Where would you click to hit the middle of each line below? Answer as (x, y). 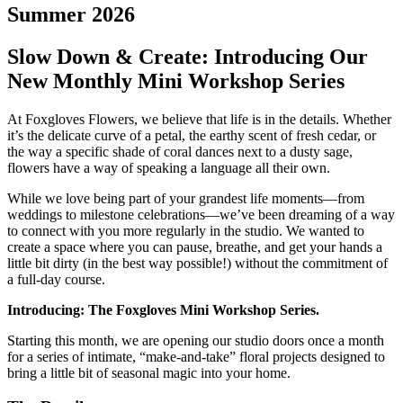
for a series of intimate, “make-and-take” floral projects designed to (196, 356)
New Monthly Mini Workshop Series (176, 81)
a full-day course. (56, 279)
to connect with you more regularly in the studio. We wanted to (186, 230)
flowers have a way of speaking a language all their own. (169, 167)
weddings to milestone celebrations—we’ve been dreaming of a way (201, 214)
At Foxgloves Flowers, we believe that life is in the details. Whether (199, 119)
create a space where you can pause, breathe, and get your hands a (195, 246)
